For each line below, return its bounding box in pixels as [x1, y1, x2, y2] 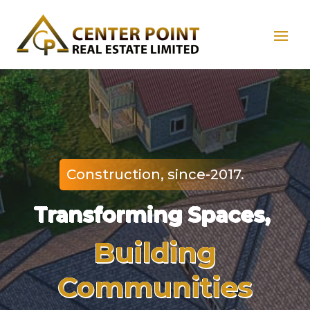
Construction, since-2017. [66, 166, 244, 183]
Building [93, 235, 217, 270]
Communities [57, 270, 253, 304]
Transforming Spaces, [34, 201, 276, 228]
